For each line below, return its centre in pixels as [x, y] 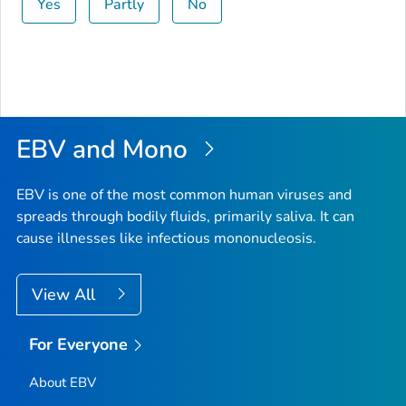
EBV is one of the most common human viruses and [184, 194]
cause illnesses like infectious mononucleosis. [166, 238]
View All [66, 294]
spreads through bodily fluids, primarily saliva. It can [185, 216]
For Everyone [78, 344]
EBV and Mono [105, 150]
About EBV [62, 383]
